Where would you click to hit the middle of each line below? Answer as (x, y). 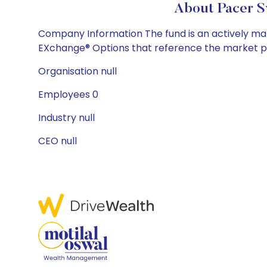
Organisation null (77, 71)
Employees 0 (68, 94)
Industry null (66, 118)
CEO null (58, 141)
